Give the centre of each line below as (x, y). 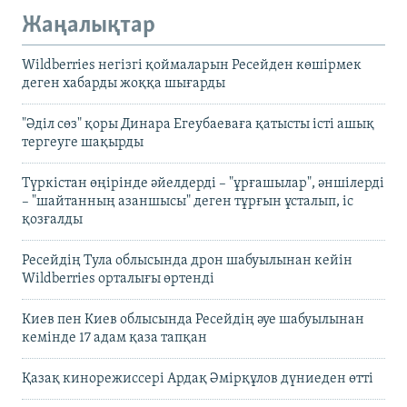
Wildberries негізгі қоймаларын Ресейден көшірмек (192, 66)
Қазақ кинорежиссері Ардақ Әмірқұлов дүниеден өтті (198, 379)
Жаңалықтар (89, 25)
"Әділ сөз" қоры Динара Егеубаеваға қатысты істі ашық (198, 125)
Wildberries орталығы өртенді (118, 279)
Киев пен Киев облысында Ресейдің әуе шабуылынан (193, 320)
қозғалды (52, 220)
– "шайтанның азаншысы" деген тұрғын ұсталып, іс (188, 202)
